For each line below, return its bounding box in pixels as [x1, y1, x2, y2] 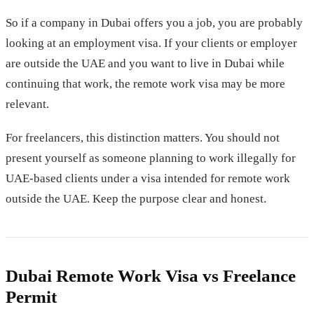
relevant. [6, 97, 49, 111]
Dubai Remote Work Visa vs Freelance [6, 266, 296, 286]
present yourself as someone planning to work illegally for [6, 151, 296, 165]
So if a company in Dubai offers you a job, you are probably [6, 16, 303, 30]
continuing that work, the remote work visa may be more [6, 77, 285, 91]
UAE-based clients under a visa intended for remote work [6, 172, 290, 186]
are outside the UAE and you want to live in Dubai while [6, 57, 285, 71]
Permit [6, 287, 57, 307]
